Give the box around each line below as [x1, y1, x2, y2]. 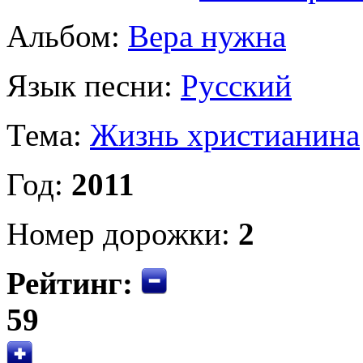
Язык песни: [6, 67, 181, 103]
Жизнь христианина [90, 117, 360, 152]
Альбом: [6, 18, 128, 53]
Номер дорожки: [6, 216, 238, 251]
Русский [181, 67, 292, 103]
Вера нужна [128, 18, 286, 53]
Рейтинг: [6, 265, 133, 301]
